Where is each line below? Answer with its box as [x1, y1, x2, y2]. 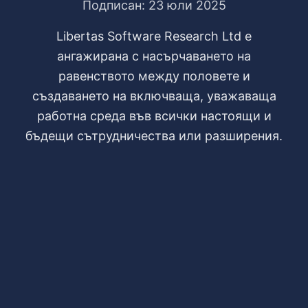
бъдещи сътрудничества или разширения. [25, 128, 283, 143]
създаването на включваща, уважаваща [32, 88, 276, 103]
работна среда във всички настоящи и [36, 108, 272, 123]
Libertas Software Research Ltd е [56, 28, 252, 43]
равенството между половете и [58, 68, 250, 83]
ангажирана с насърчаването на [57, 48, 251, 63]
